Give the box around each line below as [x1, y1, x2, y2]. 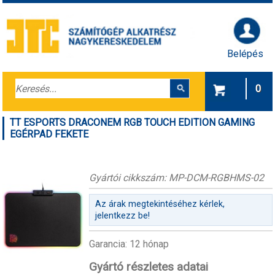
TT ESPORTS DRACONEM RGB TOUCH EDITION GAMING [10, 116, 255, 128]
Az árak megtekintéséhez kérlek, [95, 199, 225, 210]
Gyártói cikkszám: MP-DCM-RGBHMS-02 [88, 171, 264, 184]
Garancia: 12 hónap [88, 238, 169, 250]
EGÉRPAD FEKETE [10, 128, 89, 140]
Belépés [227, 47, 264, 60]
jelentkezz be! [95, 211, 150, 222]
